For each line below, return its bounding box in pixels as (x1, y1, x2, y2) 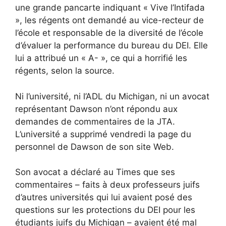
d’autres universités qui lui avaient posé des (15, 192, 192, 203)
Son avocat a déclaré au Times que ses (15, 167, 175, 178)
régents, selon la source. (15, 66, 115, 76)
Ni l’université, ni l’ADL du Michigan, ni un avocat (15, 91, 209, 101)
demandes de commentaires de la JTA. (15, 116, 175, 127)
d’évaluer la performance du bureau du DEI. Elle (15, 40, 208, 51)
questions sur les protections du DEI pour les (15, 205, 195, 215)
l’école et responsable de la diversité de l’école (15, 28, 203, 38)
